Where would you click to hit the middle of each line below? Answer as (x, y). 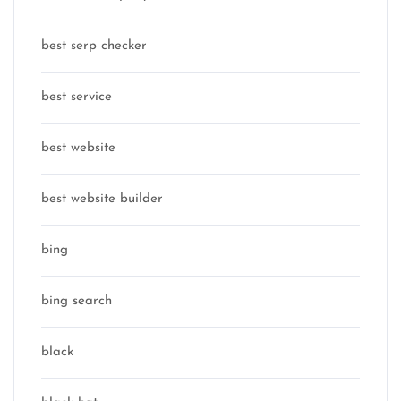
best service (77, 98)
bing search (77, 302)
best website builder (102, 200)
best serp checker (94, 47)
